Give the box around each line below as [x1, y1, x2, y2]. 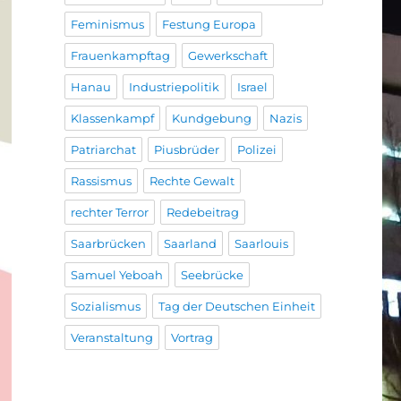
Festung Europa [161, 17, 256, 32]
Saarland [163, 236, 217, 252]
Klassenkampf [70, 111, 154, 126]
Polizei [236, 142, 277, 158]
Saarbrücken [70, 236, 146, 252]
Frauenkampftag [70, 48, 170, 64]
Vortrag [170, 330, 213, 346]
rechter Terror [70, 205, 149, 220]
